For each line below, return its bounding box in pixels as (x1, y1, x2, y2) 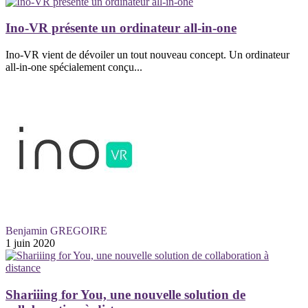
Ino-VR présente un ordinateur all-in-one (5, 21, 236, 36)
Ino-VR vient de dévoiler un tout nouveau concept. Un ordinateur (5, 49, 289, 61)
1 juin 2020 (5, 237, 55, 250)
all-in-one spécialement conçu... (5, 61, 142, 74)
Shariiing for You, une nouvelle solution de (5, 287, 245, 302)
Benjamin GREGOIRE (5, 225, 107, 237)
